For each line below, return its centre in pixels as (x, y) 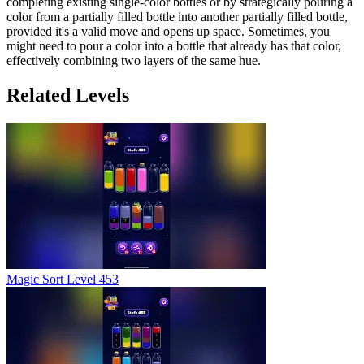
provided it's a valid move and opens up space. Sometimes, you (168, 31)
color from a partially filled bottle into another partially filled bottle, (177, 16)
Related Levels (68, 95)
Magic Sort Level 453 (63, 279)
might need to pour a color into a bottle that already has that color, (174, 45)
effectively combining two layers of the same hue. (134, 60)
